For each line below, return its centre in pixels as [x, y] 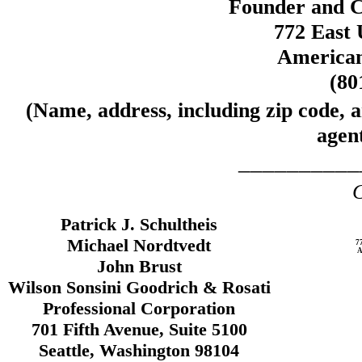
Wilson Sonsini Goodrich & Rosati [139, 287]
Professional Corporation [139, 308]
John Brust [139, 266]
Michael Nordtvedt [139, 245]
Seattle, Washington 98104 [139, 350]
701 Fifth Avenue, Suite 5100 [139, 329]
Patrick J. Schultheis [139, 224]
